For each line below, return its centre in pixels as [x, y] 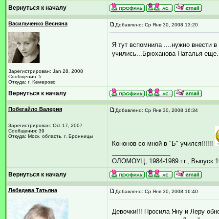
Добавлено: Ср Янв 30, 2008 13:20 [157, 25]
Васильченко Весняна [38, 23]
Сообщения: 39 [26, 131]
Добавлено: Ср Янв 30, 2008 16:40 [157, 191]
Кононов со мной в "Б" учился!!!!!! [164, 143]
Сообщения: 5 [25, 77]
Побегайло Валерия [35, 109]
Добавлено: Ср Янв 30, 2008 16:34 [157, 110]
